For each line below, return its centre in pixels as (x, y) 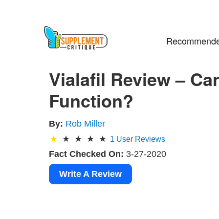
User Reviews (140, 139)
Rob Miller (86, 123)
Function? (91, 100)
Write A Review (91, 174)
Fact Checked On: (87, 154)
